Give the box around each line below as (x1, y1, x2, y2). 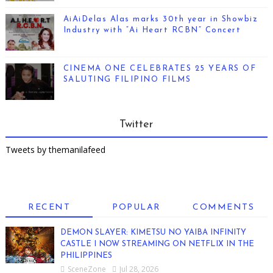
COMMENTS (193, 202, 255, 212)
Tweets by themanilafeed (5, 143, 105, 155)
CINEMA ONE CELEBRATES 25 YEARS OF (63, 64, 257, 73)
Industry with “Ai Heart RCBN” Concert (63, 26, 241, 34)
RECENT (28, 202, 71, 212)
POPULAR (112, 202, 161, 212)
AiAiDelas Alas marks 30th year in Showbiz (63, 15, 258, 23)
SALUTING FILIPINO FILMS (63, 75, 191, 83)
